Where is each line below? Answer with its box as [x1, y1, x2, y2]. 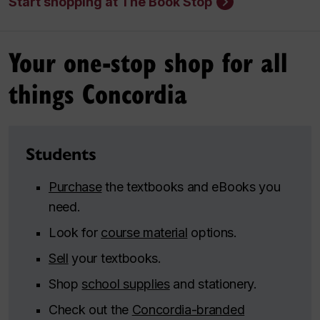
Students [26, 143, 96, 165]
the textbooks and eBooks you [101, 179, 281, 194]
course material [101, 224, 188, 240]
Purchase [49, 179, 102, 194]
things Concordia [9, 74, 187, 111]
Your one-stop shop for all [9, 42, 288, 80]
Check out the [49, 301, 132, 317]
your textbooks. [68, 250, 165, 266]
